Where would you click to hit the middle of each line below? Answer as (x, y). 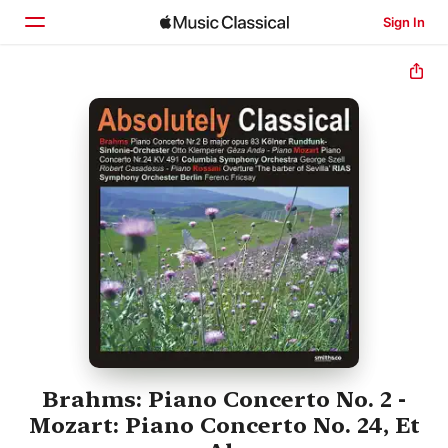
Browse (92, 141)
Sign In (403, 22)
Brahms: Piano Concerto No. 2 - (224, 399)
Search (90, 183)
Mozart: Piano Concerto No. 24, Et (224, 425)
